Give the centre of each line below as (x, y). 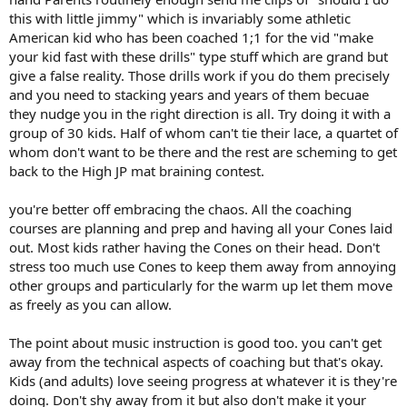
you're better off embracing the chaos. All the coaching (180, 209)
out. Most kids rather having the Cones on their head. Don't (194, 247)
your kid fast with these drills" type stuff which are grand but (199, 56)
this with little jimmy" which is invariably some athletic (180, 18)
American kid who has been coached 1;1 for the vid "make (191, 37)
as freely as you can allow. (90, 304)
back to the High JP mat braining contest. (137, 171)
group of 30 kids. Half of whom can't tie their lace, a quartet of (203, 133)
